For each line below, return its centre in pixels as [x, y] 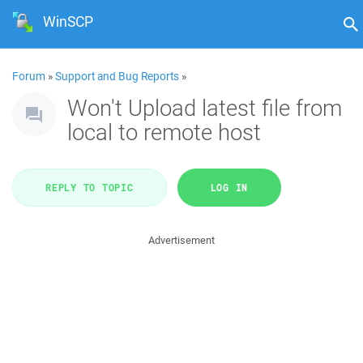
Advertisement [181, 240]
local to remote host [164, 132]
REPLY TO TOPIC [90, 187]
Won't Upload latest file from [205, 107]
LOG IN [229, 187]
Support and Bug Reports [117, 76]
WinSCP [68, 21]
